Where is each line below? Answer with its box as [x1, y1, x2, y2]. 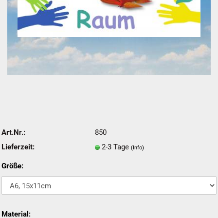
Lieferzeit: [1, 142, 35, 151]
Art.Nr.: [1, 127, 25, 137]
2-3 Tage [101, 142, 131, 151]
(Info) [130, 144, 144, 151]
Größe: [1, 162, 23, 170]
